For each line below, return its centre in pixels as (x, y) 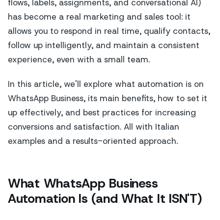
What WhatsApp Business (83, 183)
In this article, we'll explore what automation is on (106, 84)
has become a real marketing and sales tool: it (99, 16)
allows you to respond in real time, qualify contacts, (109, 31)
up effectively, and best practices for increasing (102, 113)
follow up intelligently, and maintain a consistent (104, 45)
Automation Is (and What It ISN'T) (105, 199)
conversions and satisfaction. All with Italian (94, 127)
